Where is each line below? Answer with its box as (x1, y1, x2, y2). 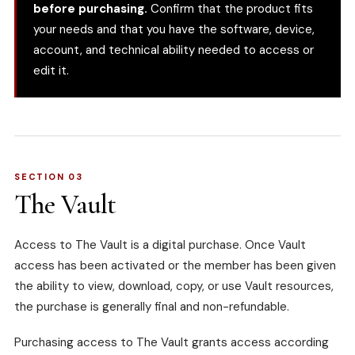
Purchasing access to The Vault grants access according (14, 334, 329, 351)
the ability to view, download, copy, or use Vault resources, (14, 278, 334, 295)
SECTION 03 (14, 171, 83, 183)
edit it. (33, 63, 69, 79)
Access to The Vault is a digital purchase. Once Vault (14, 237, 306, 254)
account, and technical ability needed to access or (33, 42, 314, 59)
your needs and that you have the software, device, (33, 21, 315, 38)
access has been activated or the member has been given (14, 258, 336, 274)
